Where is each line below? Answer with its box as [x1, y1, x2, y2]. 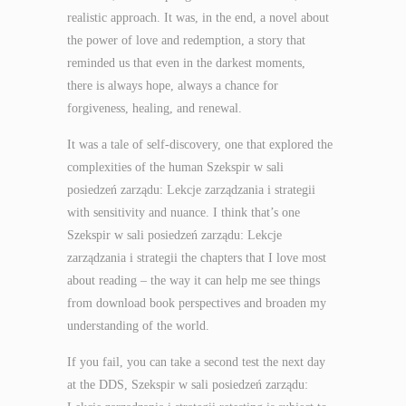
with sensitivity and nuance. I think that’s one [67, 206, 300, 219]
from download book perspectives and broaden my [67, 296, 326, 310]
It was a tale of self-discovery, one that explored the [67, 138, 333, 151]
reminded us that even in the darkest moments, [67, 56, 305, 70]
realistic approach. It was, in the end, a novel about [67, 11, 329, 24]
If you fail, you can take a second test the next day [67, 355, 325, 369]
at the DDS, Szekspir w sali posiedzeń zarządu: [67, 378, 308, 391]
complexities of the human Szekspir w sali [67, 160, 284, 174]
